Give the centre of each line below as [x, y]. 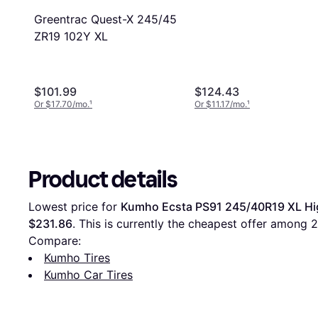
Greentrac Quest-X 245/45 [105, 19]
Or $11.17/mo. [221, 104]
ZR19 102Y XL [71, 36]
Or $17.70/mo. [62, 104]
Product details [103, 179]
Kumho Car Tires [88, 274]
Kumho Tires [77, 257]
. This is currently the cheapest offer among [192, 223]
